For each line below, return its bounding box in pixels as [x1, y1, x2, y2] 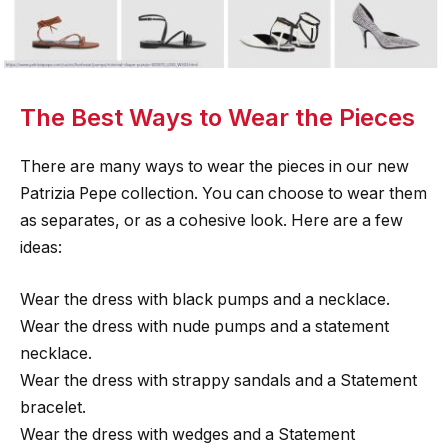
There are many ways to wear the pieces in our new [20, 156, 409, 176]
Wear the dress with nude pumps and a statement [20, 316, 389, 336]
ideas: [20, 237, 62, 257]
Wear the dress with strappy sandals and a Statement [20, 370, 417, 390]
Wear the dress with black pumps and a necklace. [20, 289, 390, 309]
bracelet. [20, 397, 86, 417]
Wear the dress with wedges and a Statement [20, 424, 355, 444]
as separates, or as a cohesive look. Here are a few [20, 210, 403, 230]
